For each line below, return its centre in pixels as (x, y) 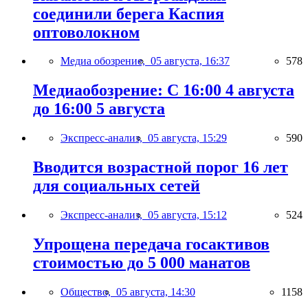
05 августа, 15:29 (187, 138)
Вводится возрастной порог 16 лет (161, 167)
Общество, (88, 291)
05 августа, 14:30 (156, 291)
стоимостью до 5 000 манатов (142, 263)
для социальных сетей (117, 186)
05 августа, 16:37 (190, 61)
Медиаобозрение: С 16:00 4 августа (164, 90)
